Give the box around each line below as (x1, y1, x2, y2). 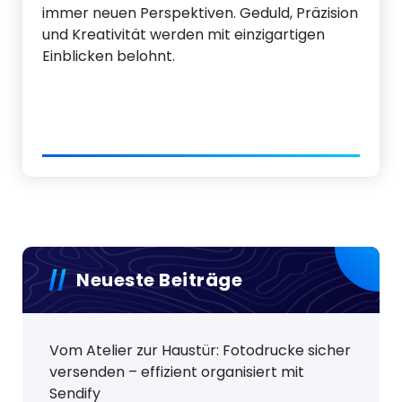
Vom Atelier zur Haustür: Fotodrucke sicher (49, 340, 351, 361)
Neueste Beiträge (76, 267, 242, 293)
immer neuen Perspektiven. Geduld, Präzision (42, 3, 358, 23)
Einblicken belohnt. (42, 46, 175, 66)
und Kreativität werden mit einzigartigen (42, 24, 325, 45)
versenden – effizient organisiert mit (49, 362, 304, 382)
